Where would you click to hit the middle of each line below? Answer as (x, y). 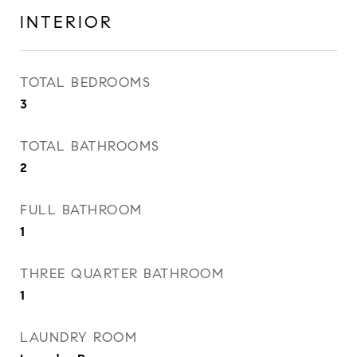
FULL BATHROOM (81, 210)
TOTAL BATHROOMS (90, 146)
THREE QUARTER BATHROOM (122, 274)
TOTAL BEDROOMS (85, 82)
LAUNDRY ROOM (78, 337)
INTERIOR (67, 22)
